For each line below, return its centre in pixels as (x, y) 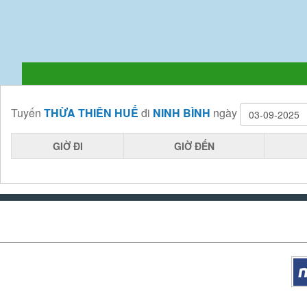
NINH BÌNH (182, 113)
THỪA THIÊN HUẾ (91, 113)
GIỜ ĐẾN (194, 146)
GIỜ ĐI (67, 146)
